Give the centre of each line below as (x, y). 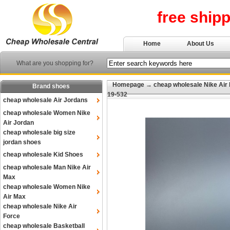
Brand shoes (51, 86)
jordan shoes (22, 142)
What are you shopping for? (55, 63)
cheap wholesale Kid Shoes (43, 155)
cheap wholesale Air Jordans (45, 100)
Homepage (128, 85)
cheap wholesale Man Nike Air (47, 167)
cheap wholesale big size (39, 132)
